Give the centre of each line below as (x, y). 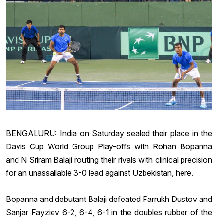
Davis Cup (25, 146)
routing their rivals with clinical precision (142, 159)
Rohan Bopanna (182, 146)
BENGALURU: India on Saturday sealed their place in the (109, 133)
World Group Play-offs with (98, 146)
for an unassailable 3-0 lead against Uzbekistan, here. (100, 173)
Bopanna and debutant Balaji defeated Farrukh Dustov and (109, 199)
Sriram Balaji (51, 159)
